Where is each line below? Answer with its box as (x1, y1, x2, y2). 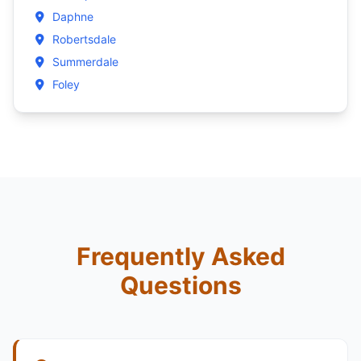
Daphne (52, 9, 94, 23)
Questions (119, 270, 242, 300)
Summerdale (52, 54, 119, 68)
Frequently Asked (76, 241, 285, 271)
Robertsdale (52, 31, 117, 46)
